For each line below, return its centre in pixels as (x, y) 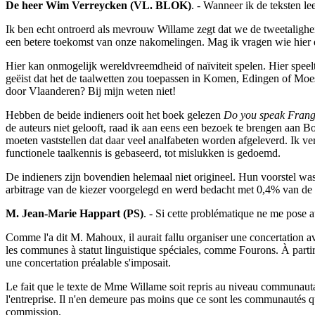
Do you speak (254, 115)
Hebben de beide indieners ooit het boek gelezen (115, 115)
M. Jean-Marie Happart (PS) (75, 214)
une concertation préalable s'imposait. (88, 263)
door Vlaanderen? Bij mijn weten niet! (91, 91)
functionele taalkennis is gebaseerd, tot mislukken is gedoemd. (143, 153)
